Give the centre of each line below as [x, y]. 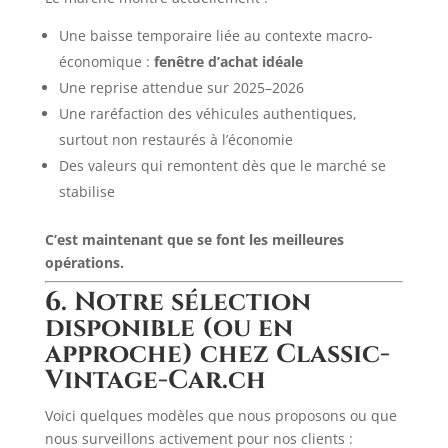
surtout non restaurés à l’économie [175, 139]
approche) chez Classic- [217, 354]
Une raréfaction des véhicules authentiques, [207, 113]
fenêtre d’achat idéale [228, 61]
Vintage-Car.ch [155, 380]
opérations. [84, 262]
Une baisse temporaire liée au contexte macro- [215, 35]
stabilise [86, 191]
